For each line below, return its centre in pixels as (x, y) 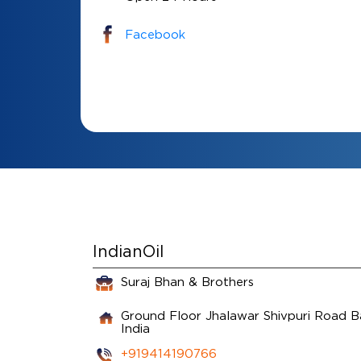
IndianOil (128, 251)
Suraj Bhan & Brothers (187, 281)
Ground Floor (161, 315)
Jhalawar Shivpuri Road (276, 315)
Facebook (155, 34)
